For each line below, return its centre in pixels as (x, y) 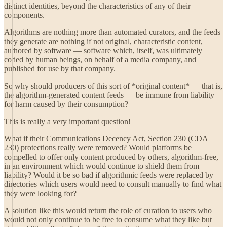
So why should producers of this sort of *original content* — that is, (113, 86)
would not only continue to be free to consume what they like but (108, 220)
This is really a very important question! (67, 121)
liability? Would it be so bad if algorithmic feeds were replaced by (109, 175)
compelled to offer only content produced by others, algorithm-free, (111, 157)
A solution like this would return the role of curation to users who (108, 211)
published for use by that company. (60, 69)
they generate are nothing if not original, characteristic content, (103, 41)
